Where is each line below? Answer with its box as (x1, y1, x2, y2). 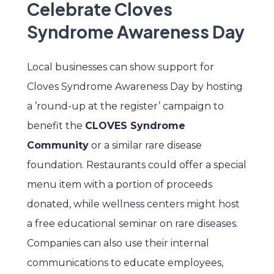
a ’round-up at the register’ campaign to (27, 100, 224, 113)
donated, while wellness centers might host (27, 198, 240, 210)
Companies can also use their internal (27, 237, 209, 250)
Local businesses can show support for (27, 61, 214, 73)
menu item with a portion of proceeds (27, 179, 212, 191)
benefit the (27, 120, 85, 132)
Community (27, 139, 89, 152)
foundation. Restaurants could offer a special (27, 159, 246, 171)
